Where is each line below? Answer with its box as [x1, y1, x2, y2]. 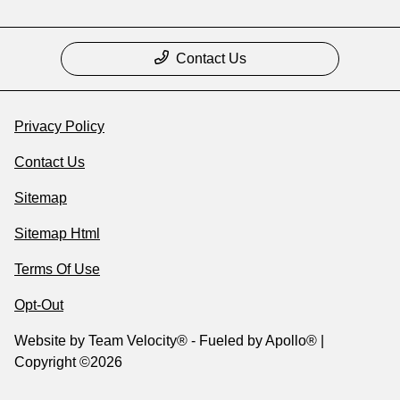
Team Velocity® [88, 333, 187, 348]
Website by [14, 333, 88, 348]
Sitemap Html [14, 226, 100, 241]
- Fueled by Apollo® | [187, 333, 324, 348]
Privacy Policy [14, 119, 104, 134]
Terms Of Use [14, 262, 100, 277]
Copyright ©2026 [14, 354, 122, 370]
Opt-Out [14, 297, 63, 312]
